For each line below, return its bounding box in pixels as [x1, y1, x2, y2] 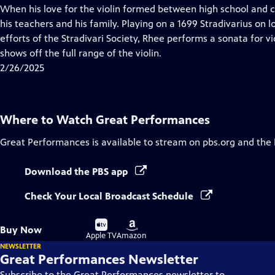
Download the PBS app [25, 166, 130, 177]
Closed [73, 17, 103, 29]
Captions [73, 32, 112, 44]
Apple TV [86, 231, 117, 241]
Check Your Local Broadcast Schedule [25, 190, 196, 202]
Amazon [117, 231, 147, 241]
